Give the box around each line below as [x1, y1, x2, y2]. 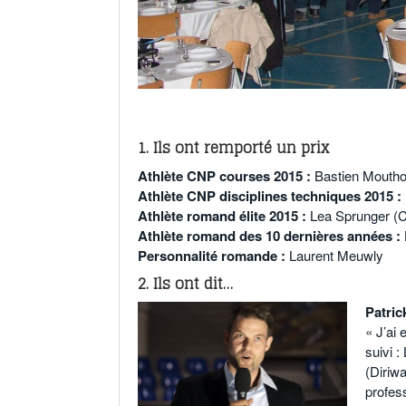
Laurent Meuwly [289, 246, 383, 266]
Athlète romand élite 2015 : [138, 206, 310, 227]
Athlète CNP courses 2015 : [138, 166, 314, 187]
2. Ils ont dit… [138, 270, 233, 298]
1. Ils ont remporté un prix [138, 134, 329, 162]
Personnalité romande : [138, 246, 289, 266]
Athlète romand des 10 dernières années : [138, 226, 404, 246]
